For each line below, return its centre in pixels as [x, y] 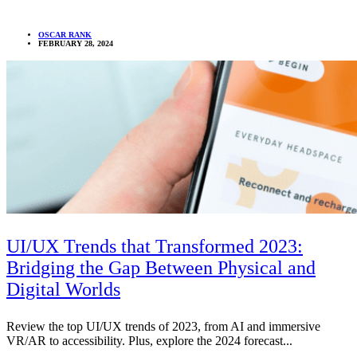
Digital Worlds [63, 290]
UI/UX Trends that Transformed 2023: [155, 247]
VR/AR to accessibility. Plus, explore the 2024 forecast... [149, 341]
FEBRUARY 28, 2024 [76, 44]
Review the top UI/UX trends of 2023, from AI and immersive [163, 327]
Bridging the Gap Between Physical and [161, 268]
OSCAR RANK [65, 35]
